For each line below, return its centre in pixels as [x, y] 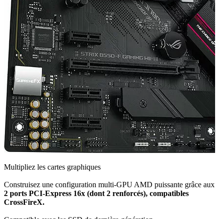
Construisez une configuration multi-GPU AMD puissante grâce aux [109, 185]
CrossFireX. [24, 202]
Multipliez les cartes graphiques [52, 167]
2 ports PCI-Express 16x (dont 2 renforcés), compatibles [96, 193]
